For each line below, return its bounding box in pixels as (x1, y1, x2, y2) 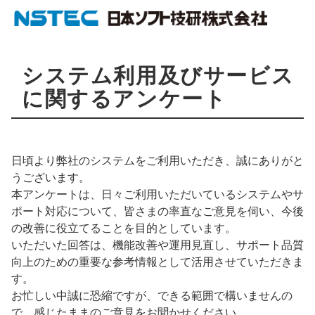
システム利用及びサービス (22, 63, 295, 87)
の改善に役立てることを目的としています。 (11, 222, 236, 234)
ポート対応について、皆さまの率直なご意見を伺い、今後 (11, 205, 304, 217)
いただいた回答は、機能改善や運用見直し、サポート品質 (11, 239, 304, 251)
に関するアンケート (22, 86, 227, 110)
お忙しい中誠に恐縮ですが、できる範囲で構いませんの (11, 290, 292, 302)
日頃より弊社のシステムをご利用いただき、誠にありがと (11, 155, 304, 167)
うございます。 (11, 172, 90, 184)
